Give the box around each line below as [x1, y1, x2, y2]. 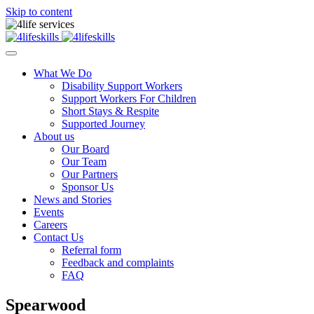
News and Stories [34, 193, 111, 205]
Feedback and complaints [62, 257, 174, 268]
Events [34, 206, 64, 218]
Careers [34, 219, 67, 231]
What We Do [34, 67, 92, 79]
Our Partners [62, 168, 118, 180]
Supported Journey [62, 118, 145, 130]
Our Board [62, 143, 109, 155]
